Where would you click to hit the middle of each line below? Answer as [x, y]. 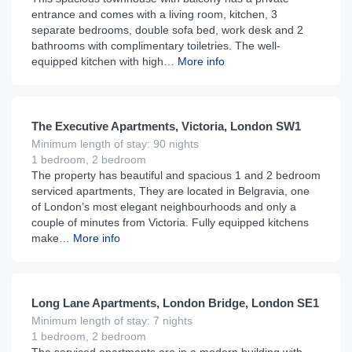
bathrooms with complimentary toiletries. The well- [156, 46]
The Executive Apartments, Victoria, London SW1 [166, 126]
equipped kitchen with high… [103, 61]
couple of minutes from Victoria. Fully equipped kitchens [170, 222]
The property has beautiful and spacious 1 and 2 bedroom [176, 175]
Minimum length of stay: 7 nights [112, 321]
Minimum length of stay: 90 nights [115, 144]
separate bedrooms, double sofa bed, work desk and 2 [167, 30]
